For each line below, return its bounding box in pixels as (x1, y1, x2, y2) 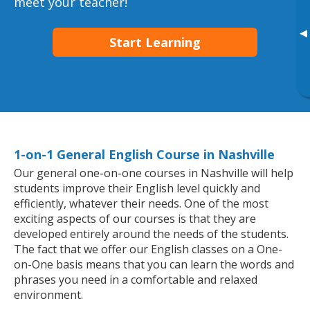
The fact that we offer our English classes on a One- (14, 241, 282, 257)
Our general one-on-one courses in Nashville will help (14, 165, 293, 181)
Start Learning (109, 33, 201, 51)
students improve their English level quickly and (14, 181, 260, 197)
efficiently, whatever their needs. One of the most (14, 196, 268, 212)
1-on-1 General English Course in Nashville (14, 146, 275, 163)
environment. (14, 287, 83, 303)
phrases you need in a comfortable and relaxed (14, 272, 257, 288)
